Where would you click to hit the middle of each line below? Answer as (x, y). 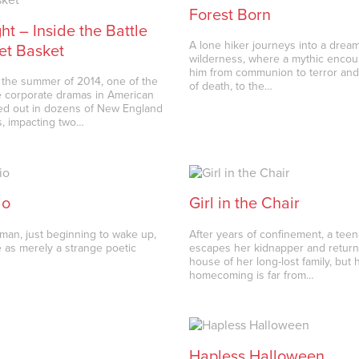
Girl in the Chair (245, 204)
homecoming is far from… (252, 276)
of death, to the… (231, 87)
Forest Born (230, 15)
